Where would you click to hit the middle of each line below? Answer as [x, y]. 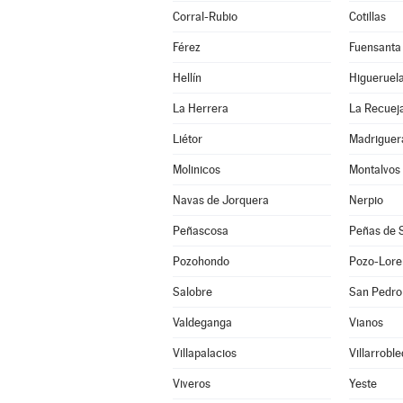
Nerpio [366, 200]
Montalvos [374, 170]
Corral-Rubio [205, 17]
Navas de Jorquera [220, 200]
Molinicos [196, 170]
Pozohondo [201, 261]
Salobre [192, 292]
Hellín [187, 78]
